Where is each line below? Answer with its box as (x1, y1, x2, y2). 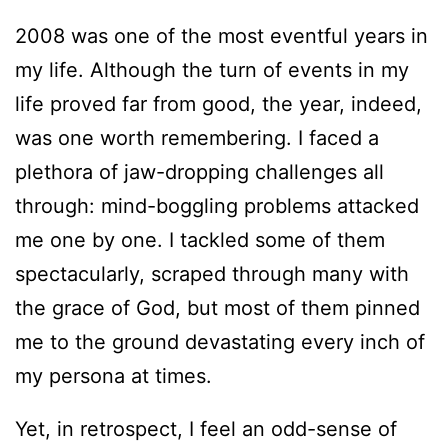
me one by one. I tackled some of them (15, 227, 385, 252)
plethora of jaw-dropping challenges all (15, 159, 384, 184)
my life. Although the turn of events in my (15, 57, 409, 82)
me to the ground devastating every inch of (15, 329, 425, 354)
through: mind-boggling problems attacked (15, 193, 419, 218)
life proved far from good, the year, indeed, (15, 91, 422, 116)
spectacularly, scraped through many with (15, 261, 409, 286)
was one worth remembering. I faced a (15, 125, 379, 150)
